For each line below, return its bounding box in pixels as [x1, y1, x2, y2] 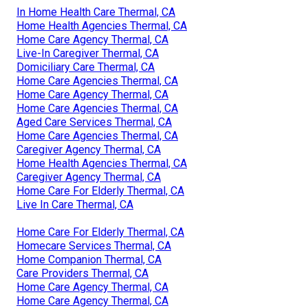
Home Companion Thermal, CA [16, 252, 162, 266]
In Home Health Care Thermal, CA [16, 5, 175, 19]
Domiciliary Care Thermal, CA [16, 60, 155, 74]
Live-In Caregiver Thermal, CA [16, 46, 159, 60]
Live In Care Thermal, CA [16, 197, 133, 211]
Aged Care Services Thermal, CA [16, 115, 172, 129]
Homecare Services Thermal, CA [16, 239, 171, 252]
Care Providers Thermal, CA [16, 266, 148, 280]
